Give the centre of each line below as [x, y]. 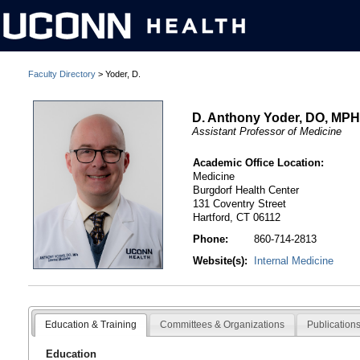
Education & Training [90, 324]
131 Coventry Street [240, 204]
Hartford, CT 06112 [237, 218]
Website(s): [221, 261]
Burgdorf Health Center [246, 190]
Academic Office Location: [259, 163]
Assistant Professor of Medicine [267, 131]
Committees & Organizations [222, 324]
